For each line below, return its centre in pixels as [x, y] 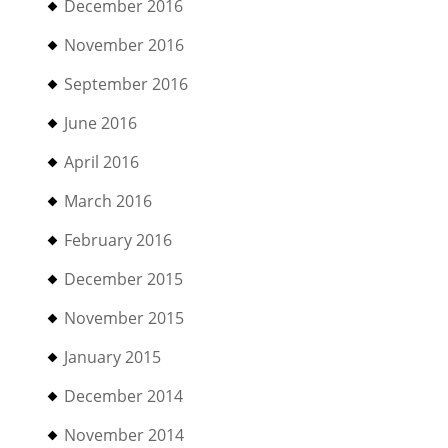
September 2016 [126, 84]
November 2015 [124, 318]
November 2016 [124, 45]
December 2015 [124, 279]
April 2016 [102, 162]
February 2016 [118, 240]
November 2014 [124, 435]
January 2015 [113, 357]
